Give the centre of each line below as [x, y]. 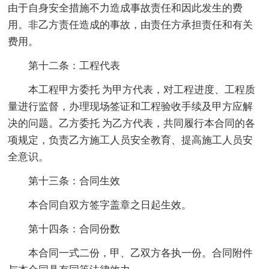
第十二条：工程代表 [74, 66]
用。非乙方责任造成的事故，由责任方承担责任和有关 [131, 25]
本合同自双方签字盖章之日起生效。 [110, 205]
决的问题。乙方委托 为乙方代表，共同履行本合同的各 [132, 124]
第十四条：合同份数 [74, 229]
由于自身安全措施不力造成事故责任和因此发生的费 [125, 8]
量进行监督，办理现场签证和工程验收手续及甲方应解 [131, 107]
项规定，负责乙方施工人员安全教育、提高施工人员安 [131, 141]
